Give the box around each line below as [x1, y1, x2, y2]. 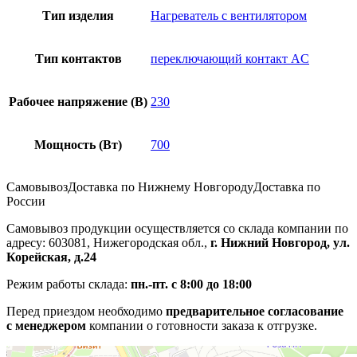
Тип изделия [42, 8, 114, 22]
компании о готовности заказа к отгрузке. [86, 318, 317, 332]
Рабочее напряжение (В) [9, 94, 147, 108]
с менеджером [6, 318, 86, 332]
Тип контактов [34, 51, 122, 65]
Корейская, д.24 [6, 249, 96, 264]
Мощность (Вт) [34, 137, 122, 151]
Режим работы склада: [6, 277, 131, 291]
